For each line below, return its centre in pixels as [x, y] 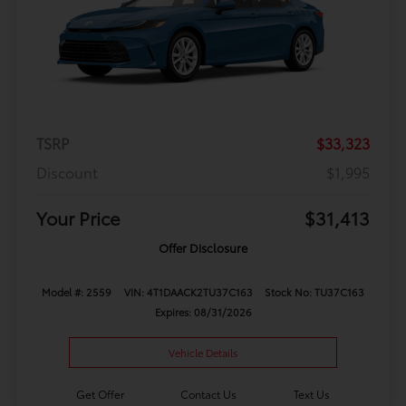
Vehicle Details [203, 353]
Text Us [312, 394]
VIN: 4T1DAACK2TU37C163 [188, 291]
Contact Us [209, 394]
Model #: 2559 [77, 291]
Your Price [78, 217]
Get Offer [100, 394]
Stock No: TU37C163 [314, 291]
